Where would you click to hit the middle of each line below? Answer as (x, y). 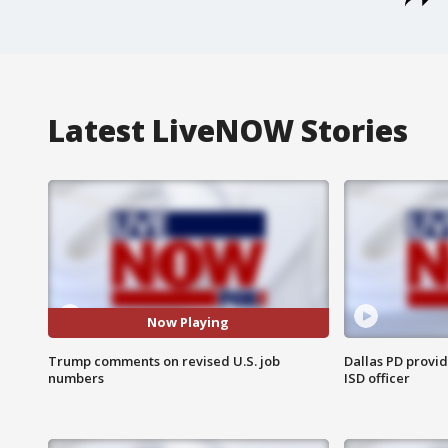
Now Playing (188, 322)
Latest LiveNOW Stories (228, 130)
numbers (76, 377)
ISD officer (376, 377)
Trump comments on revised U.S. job (164, 360)
